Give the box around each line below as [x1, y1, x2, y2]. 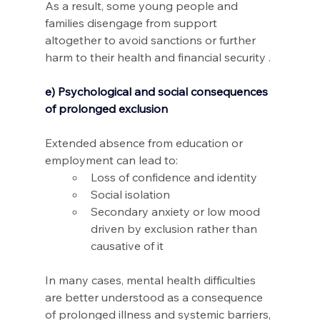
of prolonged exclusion [44, 101, 168, 116]
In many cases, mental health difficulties [44, 273, 259, 288]
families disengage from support [44, 16, 220, 31]
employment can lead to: [44, 153, 181, 168]
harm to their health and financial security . [44, 50, 271, 65]
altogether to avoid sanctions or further [44, 33, 259, 48]
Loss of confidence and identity [90, 170, 260, 185]
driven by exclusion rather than [90, 221, 260, 236]
